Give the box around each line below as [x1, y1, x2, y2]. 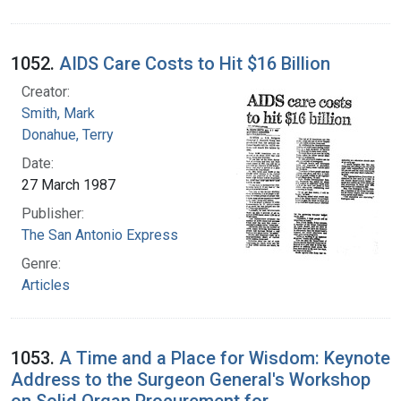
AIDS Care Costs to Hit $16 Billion [59, 52, 330, 74]
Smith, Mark [21, 104, 95, 122]
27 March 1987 [21, 175, 115, 193]
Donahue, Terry [21, 125, 114, 143]
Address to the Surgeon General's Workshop [11, 368, 371, 390]
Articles [21, 276, 70, 294]
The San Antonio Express [21, 226, 178, 243]
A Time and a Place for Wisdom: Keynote [59, 346, 390, 369]
